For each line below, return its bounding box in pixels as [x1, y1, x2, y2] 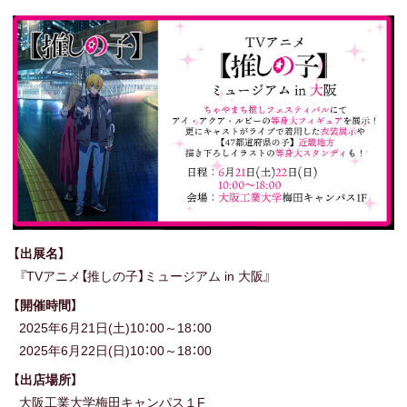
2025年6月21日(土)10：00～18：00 [19, 321, 212, 336]
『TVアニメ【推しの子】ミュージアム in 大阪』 [19, 269, 271, 284]
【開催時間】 [13, 298, 78, 313]
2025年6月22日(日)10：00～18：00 [19, 343, 212, 359]
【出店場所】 [13, 372, 78, 388]
